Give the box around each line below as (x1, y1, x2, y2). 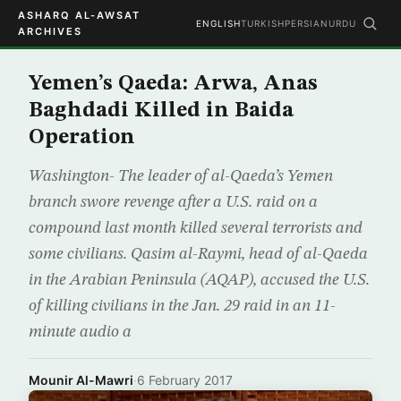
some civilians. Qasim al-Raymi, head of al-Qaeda (29, 246, 368, 262)
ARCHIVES (18, 25, 82, 38)
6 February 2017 (137, 372, 233, 388)
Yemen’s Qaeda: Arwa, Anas (29, 73, 318, 95)
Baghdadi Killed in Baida (29, 100, 294, 122)
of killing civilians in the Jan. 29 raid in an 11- (29, 298, 336, 314)
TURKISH (241, 18, 285, 29)
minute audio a (29, 324, 132, 340)
